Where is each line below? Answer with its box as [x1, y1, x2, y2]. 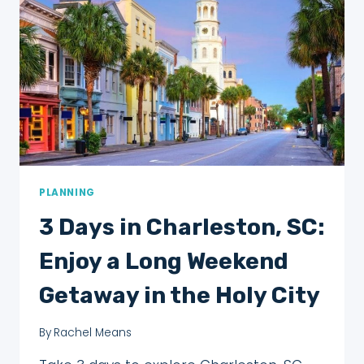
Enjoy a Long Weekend [39, 248, 288, 275]
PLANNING [39, 186, 95, 200]
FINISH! [110, 11, 155, 28]
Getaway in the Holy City [39, 282, 320, 310]
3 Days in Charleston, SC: [39, 214, 325, 241]
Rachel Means [54, 324, 132, 340]
